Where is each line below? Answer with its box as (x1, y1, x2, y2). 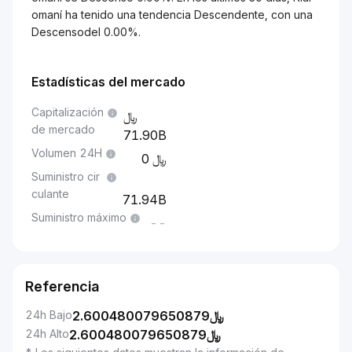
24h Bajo (25, 308, 72, 321)
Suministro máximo (31, 211, 126, 224)
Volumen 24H (31, 146, 102, 159)
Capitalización (31, 105, 104, 119)
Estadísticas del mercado (31, 74, 185, 90)
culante (31, 187, 69, 200)
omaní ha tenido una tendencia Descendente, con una (31, 8, 313, 21)
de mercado (31, 123, 95, 136)
